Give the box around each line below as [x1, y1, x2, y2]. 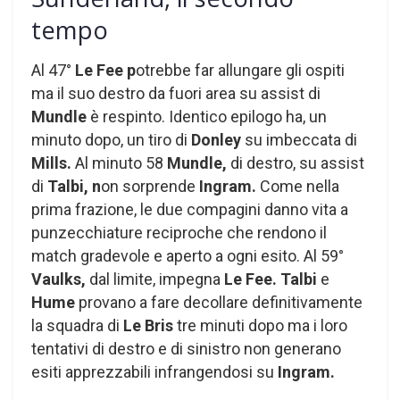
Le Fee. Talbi [224, 269, 321, 288]
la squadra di [31, 315, 123, 335]
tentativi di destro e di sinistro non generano [31, 338, 341, 358]
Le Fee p [75, 60, 136, 79]
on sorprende [101, 176, 196, 196]
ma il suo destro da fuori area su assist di [31, 83, 321, 103]
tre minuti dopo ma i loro [173, 315, 347, 335]
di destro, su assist [227, 153, 364, 172]
